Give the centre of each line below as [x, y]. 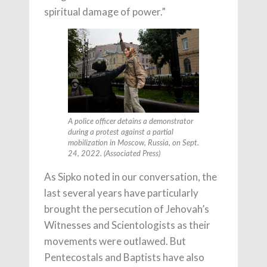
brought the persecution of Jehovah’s [127, 209]
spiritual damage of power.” [105, 11]
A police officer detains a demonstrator [131, 122]
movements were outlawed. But [115, 241]
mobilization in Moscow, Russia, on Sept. [133, 144]
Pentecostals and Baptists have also [124, 257]
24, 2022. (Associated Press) [114, 154]
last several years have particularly [121, 193]
